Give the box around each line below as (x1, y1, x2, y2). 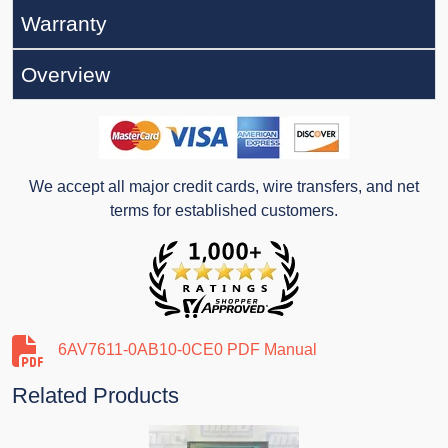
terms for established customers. (110, 202, 338, 220)
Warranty (21, 12, 107, 36)
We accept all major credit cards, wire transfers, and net (29, 178, 419, 196)
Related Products (12, 383, 179, 409)
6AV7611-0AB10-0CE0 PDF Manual (58, 341, 317, 359)
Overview (21, 63, 110, 87)
